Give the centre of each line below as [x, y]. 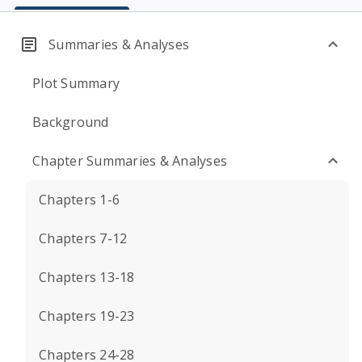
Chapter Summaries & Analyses [130, 161]
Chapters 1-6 [79, 200]
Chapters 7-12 [83, 238]
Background [71, 122]
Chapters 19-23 [87, 316]
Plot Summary [76, 83]
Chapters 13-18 [87, 277]
